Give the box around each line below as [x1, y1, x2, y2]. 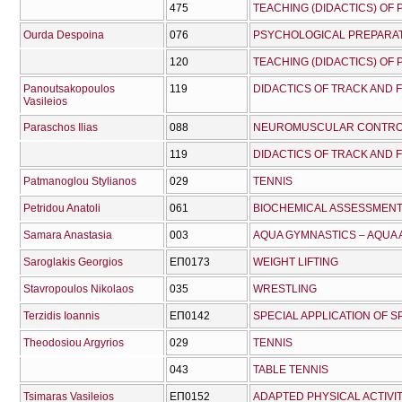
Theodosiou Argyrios [23, 336, 124, 350]
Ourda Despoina [23, 29, 104, 42]
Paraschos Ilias [23, 121, 98, 135]
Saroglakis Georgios [23, 256, 123, 269]
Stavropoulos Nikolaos [23, 283, 134, 296]
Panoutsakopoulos [23, 83, 115, 96]
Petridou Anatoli [23, 202, 100, 215]
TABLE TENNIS [253, 363, 328, 377]
